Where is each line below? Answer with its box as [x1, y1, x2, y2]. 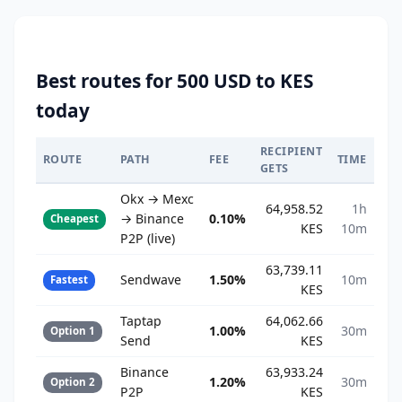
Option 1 [50, 324, 95, 338]
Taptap [120, 312, 162, 330]
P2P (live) [120, 230, 175, 248]
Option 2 [50, 375, 95, 389]
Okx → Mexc [120, 190, 194, 208]
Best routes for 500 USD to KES [36, 68, 313, 94]
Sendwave [120, 271, 181, 289]
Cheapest [50, 212, 99, 226]
